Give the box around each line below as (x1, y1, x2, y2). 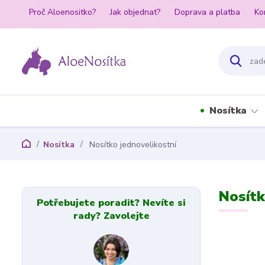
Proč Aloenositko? (29, 7, 96, 18)
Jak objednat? (110, 7, 160, 18)
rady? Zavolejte (73, 209, 150, 222)
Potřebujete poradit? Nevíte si (37, 196, 186, 209)
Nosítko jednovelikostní (87, 139, 176, 150)
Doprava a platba (174, 7, 240, 18)
